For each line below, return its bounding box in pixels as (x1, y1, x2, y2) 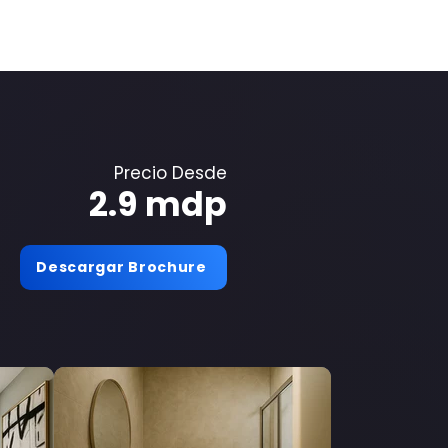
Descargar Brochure (36, 257, 207, 277)
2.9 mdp (89, 181, 227, 228)
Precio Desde (114, 161, 227, 185)
